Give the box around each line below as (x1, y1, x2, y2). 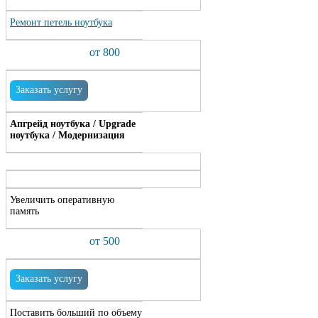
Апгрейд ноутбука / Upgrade (10, 119, 136, 129)
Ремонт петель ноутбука (10, 17, 112, 28)
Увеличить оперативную (10, 194, 114, 205)
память (10, 206, 39, 216)
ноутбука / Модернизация (10, 130, 125, 141)
